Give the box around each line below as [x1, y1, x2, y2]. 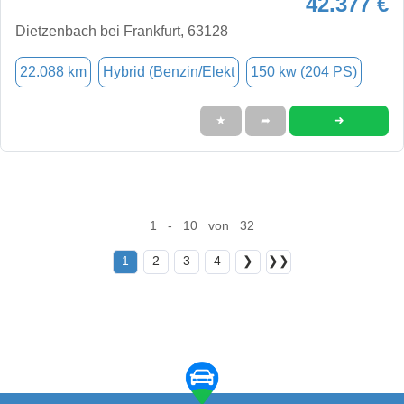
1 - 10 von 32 [149, 218, 254, 233]
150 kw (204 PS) [251, 63, 357, 79]
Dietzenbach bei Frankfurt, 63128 [15, 23, 228, 39]
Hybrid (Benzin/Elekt [103, 63, 234, 79]
